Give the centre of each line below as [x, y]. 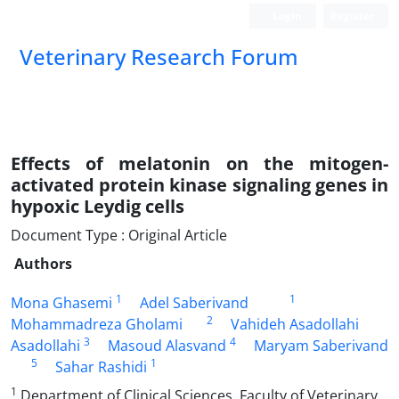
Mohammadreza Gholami [97, 324]
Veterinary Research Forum [159, 57]
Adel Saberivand [194, 303]
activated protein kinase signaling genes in [199, 185]
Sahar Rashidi [101, 367]
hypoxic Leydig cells [98, 206]
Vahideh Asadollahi [294, 324]
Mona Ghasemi [61, 303]
